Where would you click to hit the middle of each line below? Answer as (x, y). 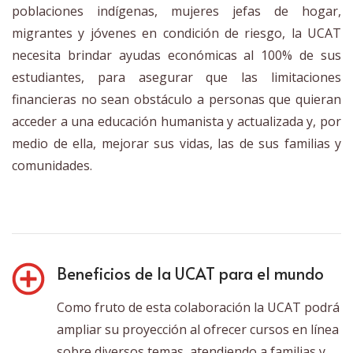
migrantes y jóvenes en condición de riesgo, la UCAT (176, 33)
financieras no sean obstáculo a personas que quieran (176, 100)
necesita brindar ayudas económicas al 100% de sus (176, 56)
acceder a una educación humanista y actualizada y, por (176, 122)
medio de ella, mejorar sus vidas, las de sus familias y (176, 144)
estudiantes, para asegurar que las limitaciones (176, 78)
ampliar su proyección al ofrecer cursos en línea (198, 330)
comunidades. (52, 166)
